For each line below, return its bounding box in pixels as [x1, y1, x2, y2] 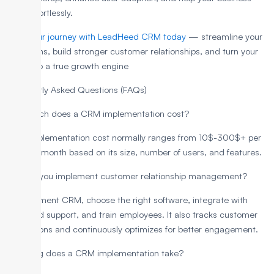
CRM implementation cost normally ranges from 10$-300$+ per [6, 131, 261, 144]
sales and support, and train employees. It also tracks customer [6, 209, 257, 221]
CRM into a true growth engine [6, 60, 128, 72]
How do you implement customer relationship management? [6, 170, 247, 182]
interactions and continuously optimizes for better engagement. [6, 223, 258, 235]
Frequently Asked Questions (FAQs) [6, 84, 147, 96]
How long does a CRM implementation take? [6, 247, 183, 259]
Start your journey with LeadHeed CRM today [6, 31, 186, 43]
